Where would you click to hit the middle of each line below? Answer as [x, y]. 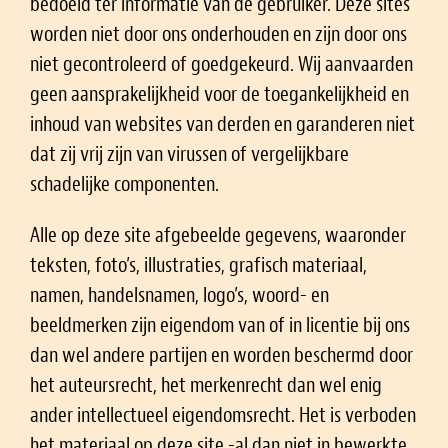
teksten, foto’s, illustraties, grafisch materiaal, [198, 264]
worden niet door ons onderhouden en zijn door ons [218, 33]
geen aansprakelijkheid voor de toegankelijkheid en [219, 93]
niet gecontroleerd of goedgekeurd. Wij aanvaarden [221, 63]
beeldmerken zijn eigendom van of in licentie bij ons [220, 324]
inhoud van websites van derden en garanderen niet [222, 123]
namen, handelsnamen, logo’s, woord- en [179, 294]
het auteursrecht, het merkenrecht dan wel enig [206, 384]
